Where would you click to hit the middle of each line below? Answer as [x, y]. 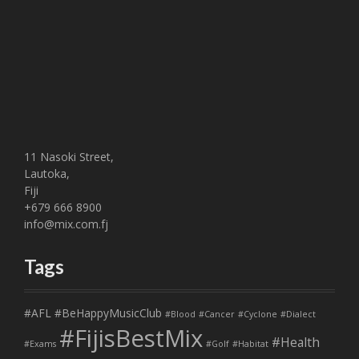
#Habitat [250, 344]
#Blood [180, 314]
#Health [296, 342]
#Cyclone [258, 314]
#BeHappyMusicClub [108, 313]
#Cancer [217, 314]
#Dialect [298, 314]
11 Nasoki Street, [69, 157]
